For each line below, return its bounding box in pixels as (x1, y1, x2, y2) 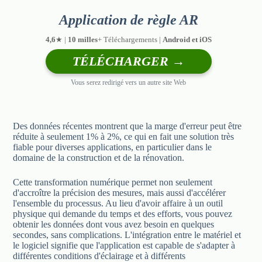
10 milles (67, 35, 98, 44)
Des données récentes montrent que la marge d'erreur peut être (13, 120, 242, 131)
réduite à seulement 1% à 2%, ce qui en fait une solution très (13, 131, 235, 142)
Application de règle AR (58, 12, 198, 27)
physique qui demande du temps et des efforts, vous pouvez (13, 208, 233, 219)
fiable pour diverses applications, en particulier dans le (13, 142, 212, 152)
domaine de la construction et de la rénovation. (13, 152, 185, 163)
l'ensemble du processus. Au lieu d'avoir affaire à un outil (13, 198, 223, 208)
